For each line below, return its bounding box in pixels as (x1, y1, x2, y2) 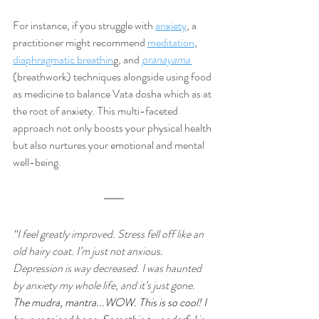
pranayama (142, 51, 192, 68)
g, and (113, 51, 142, 68)
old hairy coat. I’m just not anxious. (13, 243, 165, 260)
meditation (147, 34, 194, 51)
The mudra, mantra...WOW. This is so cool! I (13, 294, 209, 311)
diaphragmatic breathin (13, 51, 113, 68)
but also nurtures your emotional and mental (13, 137, 206, 154)
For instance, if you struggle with (13, 17, 155, 34)
